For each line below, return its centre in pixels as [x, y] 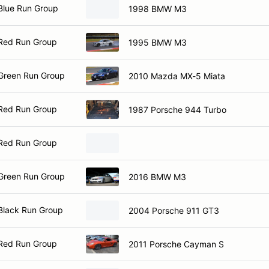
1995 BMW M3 [158, 42]
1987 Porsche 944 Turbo [177, 109]
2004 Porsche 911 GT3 [174, 210]
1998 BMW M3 [158, 8]
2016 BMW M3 [157, 177]
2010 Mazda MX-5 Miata [177, 76]
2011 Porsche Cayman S [176, 244]
